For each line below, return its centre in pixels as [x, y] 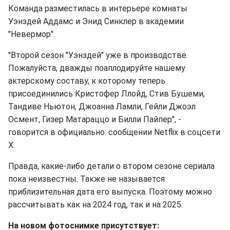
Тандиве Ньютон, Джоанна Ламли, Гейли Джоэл [102, 107]
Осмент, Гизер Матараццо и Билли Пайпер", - [95, 120]
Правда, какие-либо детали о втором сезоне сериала [111, 166]
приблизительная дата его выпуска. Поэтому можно [110, 192]
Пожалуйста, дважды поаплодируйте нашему [97, 68]
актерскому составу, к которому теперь [87, 81]
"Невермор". [32, 34]
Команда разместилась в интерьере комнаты [98, 9]
